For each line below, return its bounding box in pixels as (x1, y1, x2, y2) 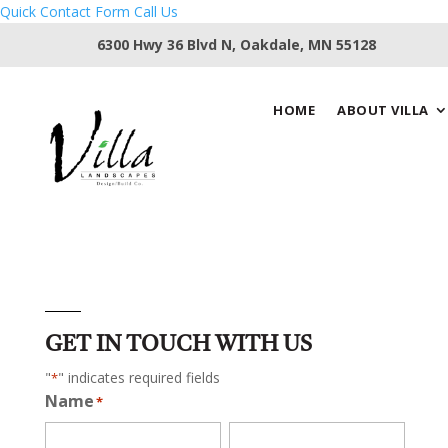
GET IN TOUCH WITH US (45, 334, 312, 357)
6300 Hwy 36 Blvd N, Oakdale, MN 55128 (97, 35, 377, 54)
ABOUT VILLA (337, 101, 429, 120)
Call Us (134, 2, 178, 21)
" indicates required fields (58, 368, 220, 388)
